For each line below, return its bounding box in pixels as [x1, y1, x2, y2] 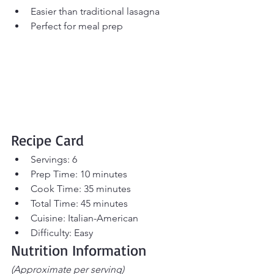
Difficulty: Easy [31, 227, 93, 239]
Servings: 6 [31, 154, 77, 166]
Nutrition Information [11, 241, 146, 260]
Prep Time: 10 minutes [31, 168, 127, 180]
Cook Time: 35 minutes [31, 183, 131, 195]
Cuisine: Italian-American [31, 212, 138, 224]
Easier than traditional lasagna [31, 6, 160, 18]
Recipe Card [11, 131, 84, 150]
